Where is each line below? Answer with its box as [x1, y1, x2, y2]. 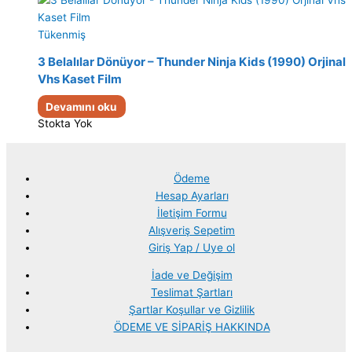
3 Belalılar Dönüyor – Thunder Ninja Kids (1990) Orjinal [38, 53, 346, 69]
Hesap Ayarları [155, 189, 229, 202]
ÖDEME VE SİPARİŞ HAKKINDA [113, 321, 270, 334]
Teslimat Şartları [151, 286, 233, 299]
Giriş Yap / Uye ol [148, 240, 235, 254]
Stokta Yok [38, 117, 92, 130]
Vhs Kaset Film [38, 71, 122, 86]
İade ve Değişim [151, 269, 233, 282]
